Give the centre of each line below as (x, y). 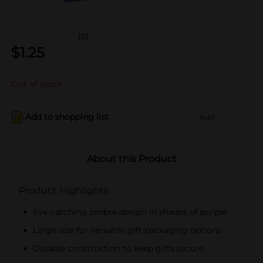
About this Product (131, 159)
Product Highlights (64, 190)
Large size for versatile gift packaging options (127, 230)
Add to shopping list (67, 117)
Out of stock (37, 84)
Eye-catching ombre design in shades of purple (130, 212)
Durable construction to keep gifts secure (118, 248)
